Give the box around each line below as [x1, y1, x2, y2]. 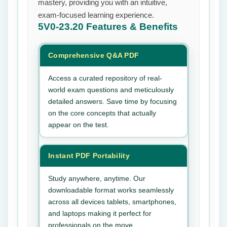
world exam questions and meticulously [48, 86, 174, 94]
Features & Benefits [86, 21, 178, 32]
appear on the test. [48, 121, 109, 129]
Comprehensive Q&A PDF [48, 51, 139, 59]
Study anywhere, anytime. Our [48, 174, 145, 182]
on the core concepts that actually [48, 109, 156, 117]
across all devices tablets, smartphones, [48, 198, 176, 206]
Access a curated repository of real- [48, 74, 162, 82]
